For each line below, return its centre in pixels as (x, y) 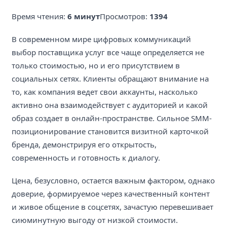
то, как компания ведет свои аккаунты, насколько (105, 91)
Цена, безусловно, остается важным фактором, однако (113, 180)
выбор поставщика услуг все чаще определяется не (108, 52)
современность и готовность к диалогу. (86, 157)
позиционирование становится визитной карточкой (110, 131)
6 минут (84, 16)
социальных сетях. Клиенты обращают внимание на (110, 78)
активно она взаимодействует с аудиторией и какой (110, 105)
